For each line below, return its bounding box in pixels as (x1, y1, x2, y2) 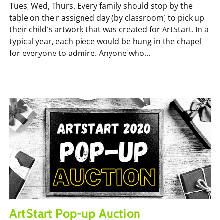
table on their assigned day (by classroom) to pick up (9, 12, 204, 23)
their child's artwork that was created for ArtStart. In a (9, 24, 209, 35)
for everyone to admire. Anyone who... (9, 47, 150, 58)
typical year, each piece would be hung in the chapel (9, 35, 201, 47)
